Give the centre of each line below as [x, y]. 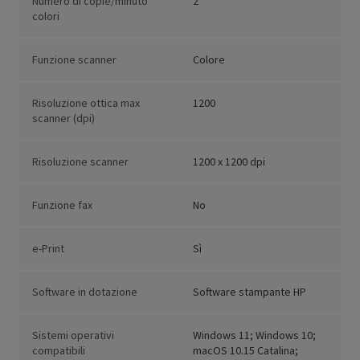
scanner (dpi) [63, 119]
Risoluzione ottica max [86, 103]
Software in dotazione [85, 292]
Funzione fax [62, 205]
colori [46, 16]
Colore [209, 60]
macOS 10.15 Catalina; [245, 351]
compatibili [59, 351]
